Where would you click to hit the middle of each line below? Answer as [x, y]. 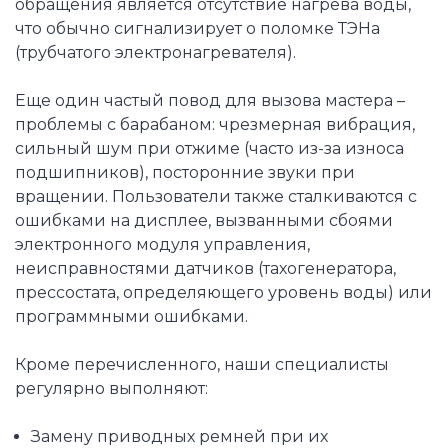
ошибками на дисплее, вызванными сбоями [204, 220]
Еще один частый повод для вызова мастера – [210, 100]
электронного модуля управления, [162, 244]
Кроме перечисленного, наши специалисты [202, 364]
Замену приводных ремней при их [179, 436]
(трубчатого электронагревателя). [155, 52]
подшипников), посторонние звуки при [185, 172]
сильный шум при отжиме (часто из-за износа [209, 148]
